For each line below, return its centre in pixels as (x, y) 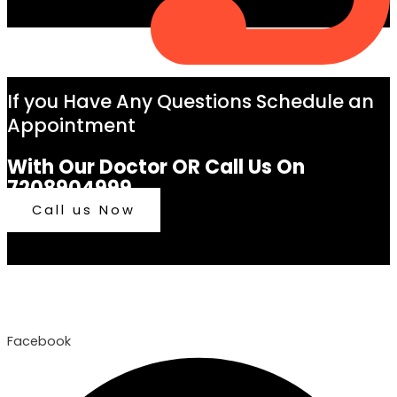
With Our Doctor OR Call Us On (156, 167)
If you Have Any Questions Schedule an (191, 101)
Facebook (39, 341)
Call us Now (84, 210)
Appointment (71, 125)
